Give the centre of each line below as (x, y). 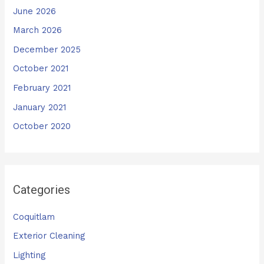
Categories (42, 189)
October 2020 (42, 126)
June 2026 (35, 11)
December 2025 (47, 49)
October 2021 (41, 69)
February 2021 (42, 88)
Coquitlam (34, 217)
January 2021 (40, 107)
